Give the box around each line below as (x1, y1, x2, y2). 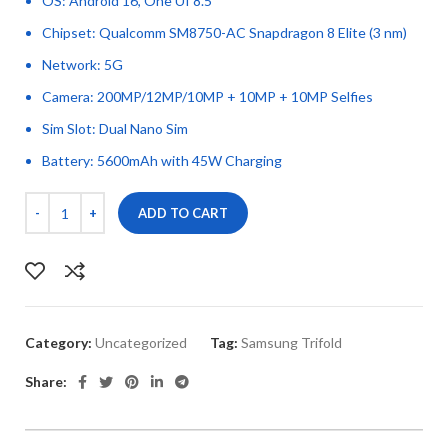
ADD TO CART (138, 205, 228, 221)
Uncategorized (95, 334, 187, 352)
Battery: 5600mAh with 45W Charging (42, 152, 282, 169)
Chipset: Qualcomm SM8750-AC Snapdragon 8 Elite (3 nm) (42, 24, 407, 41)
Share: (25, 373, 67, 391)
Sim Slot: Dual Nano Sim (42, 120, 188, 137)
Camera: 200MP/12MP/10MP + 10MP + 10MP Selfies (42, 88, 373, 105)
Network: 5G (42, 56, 123, 73)
